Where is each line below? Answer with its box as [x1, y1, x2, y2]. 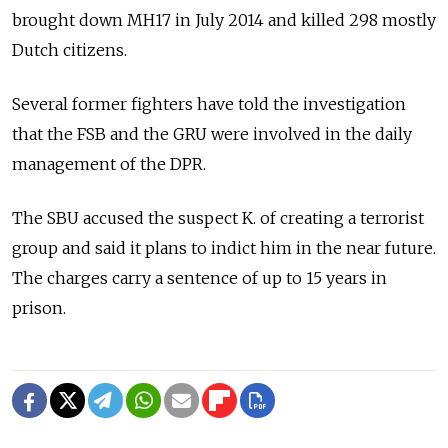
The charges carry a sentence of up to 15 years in [12, 268, 387, 289]
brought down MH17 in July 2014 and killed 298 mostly [12, 10, 436, 31]
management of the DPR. [12, 154, 210, 175]
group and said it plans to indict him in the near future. [12, 238, 436, 259]
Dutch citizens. [12, 40, 131, 61]
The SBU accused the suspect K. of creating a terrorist [12, 208, 424, 229]
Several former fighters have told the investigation [12, 94, 406, 115]
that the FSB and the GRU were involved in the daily [12, 124, 412, 145]
